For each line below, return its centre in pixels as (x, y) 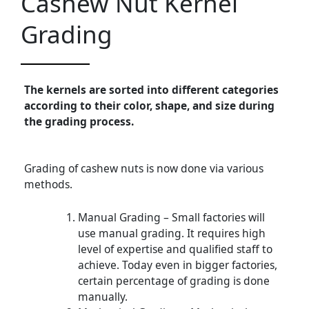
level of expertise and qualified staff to (175, 249)
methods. (48, 184)
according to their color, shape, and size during (149, 106)
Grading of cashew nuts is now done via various (144, 168)
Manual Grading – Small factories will (171, 217)
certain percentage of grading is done (173, 280)
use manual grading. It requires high (171, 233)
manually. (102, 296)
